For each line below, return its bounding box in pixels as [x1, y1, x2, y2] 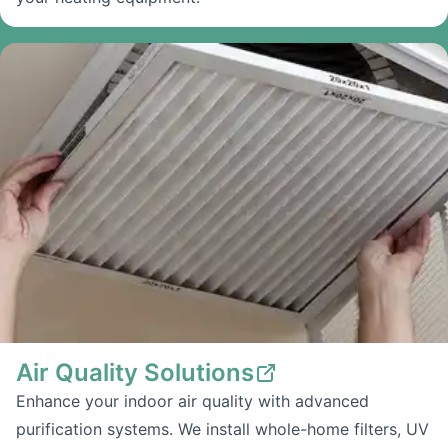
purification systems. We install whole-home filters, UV [16, 419, 429, 439]
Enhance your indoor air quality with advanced [16, 391, 369, 411]
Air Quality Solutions [16, 358, 254, 387]
